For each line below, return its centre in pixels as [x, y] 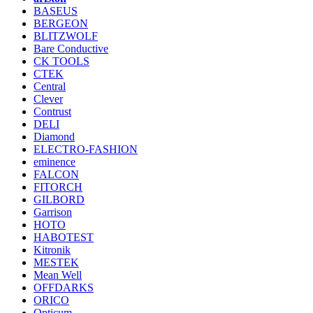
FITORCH [58, 187]
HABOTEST [64, 237]
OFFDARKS [64, 287]
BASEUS [56, 10]
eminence [54, 161]
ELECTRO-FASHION [86, 149]
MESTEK [56, 262]
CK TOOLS [61, 61]
